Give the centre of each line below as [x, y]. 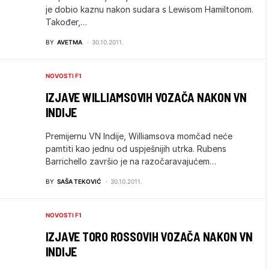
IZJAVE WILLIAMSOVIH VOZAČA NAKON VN [146, 97]
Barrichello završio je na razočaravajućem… [131, 161]
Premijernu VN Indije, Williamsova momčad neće [139, 136]
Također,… [66, 22]
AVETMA [69, 42]
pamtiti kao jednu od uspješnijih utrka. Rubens [136, 149]
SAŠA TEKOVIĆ [79, 181]
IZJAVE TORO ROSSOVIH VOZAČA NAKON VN [149, 237]
